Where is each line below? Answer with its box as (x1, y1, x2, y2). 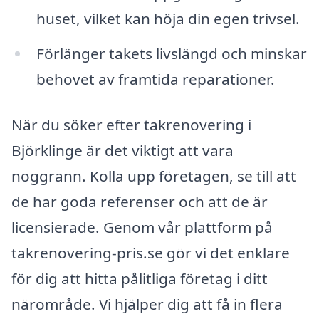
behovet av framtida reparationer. (36, 69, 275, 90)
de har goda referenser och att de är (11, 192, 268, 212)
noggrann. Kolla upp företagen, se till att (11, 166, 296, 187)
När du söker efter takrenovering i (11, 115, 251, 135)
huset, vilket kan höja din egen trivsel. (36, 8, 300, 28)
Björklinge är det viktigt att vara (11, 140, 234, 161)
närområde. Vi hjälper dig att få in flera (11, 294, 283, 315)
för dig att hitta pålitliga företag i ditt (11, 268, 268, 289)
